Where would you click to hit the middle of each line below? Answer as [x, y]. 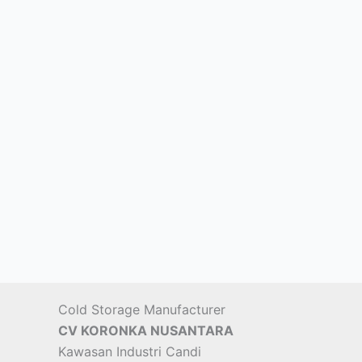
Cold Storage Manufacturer [142, 309]
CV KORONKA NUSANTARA [146, 330]
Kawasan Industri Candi [130, 351]
